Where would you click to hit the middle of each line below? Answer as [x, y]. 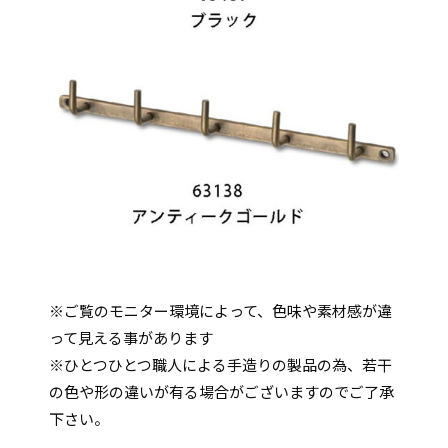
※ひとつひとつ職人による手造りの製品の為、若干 [220, 364]
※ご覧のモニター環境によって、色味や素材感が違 [220, 310]
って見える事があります [130, 337]
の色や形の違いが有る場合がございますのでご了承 [221, 391]
